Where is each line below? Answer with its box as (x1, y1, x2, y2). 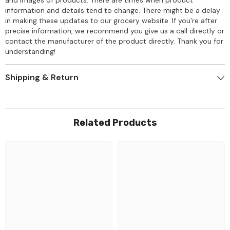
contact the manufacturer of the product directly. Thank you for (5, 36, 223, 46)
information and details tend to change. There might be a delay (5, 5, 220, 15)
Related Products (73, 117, 157, 128)
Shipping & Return (5, 71, 79, 83)
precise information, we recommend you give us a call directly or (5, 26, 224, 35)
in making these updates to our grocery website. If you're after (5, 15, 217, 25)
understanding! (5, 46, 55, 56)
